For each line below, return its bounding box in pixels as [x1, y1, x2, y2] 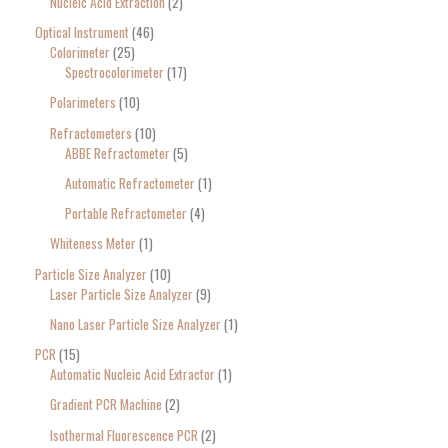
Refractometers [50, 122, 132, 143]
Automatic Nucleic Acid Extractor [50, 364, 215, 385]
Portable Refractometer [65, 203, 187, 224]
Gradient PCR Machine [50, 394, 162, 415]
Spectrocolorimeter [65, 62, 164, 83]
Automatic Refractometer [65, 172, 195, 193]
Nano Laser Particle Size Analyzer [50, 313, 221, 334]
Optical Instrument [35, 22, 129, 43]
